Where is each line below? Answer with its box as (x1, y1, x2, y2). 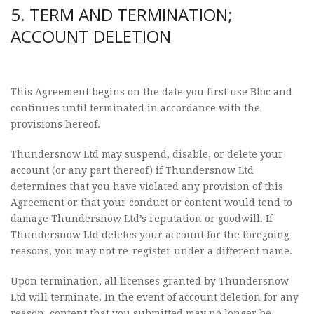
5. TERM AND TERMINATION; (11, 3, 233, 26)
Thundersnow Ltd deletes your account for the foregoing (11, 229, 289, 240)
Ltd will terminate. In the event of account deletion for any (11, 292, 299, 303)
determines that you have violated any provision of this (11, 181, 283, 192)
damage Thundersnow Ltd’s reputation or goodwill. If (11, 213, 273, 224)
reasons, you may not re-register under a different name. (11, 245, 292, 257)
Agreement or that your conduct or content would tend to (11, 197, 292, 208)
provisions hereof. (11, 118, 100, 130)
